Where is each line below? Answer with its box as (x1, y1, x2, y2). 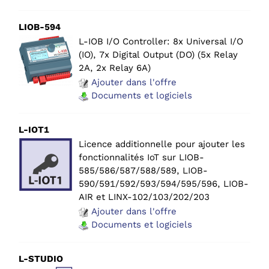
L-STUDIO (19, 253, 63, 265)
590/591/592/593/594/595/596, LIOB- (79, 178, 249, 190)
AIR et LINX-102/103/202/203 (79, 192, 210, 203)
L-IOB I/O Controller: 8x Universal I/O (79, 36, 243, 47)
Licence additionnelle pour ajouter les (79, 139, 245, 150)
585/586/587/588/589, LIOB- (79, 165, 208, 177)
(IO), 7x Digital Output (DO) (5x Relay (79, 49, 238, 61)
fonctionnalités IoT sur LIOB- (79, 152, 204, 163)
